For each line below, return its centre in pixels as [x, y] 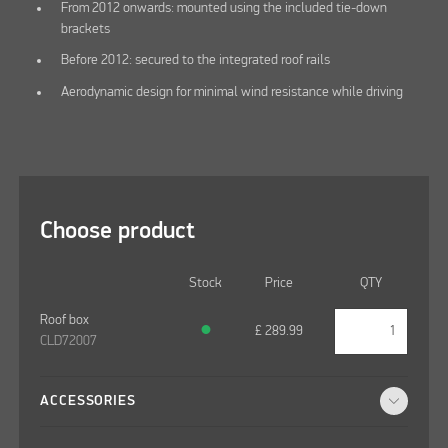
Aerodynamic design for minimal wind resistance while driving [232, 91]
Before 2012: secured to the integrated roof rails [196, 60]
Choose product [118, 231]
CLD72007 [69, 341]
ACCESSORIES [88, 400]
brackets [86, 28]
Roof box [65, 320]
